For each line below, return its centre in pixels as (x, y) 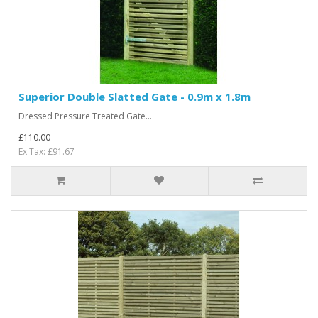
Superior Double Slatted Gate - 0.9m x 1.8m (135, 97)
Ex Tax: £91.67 (46, 152)
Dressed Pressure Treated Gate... (85, 116)
